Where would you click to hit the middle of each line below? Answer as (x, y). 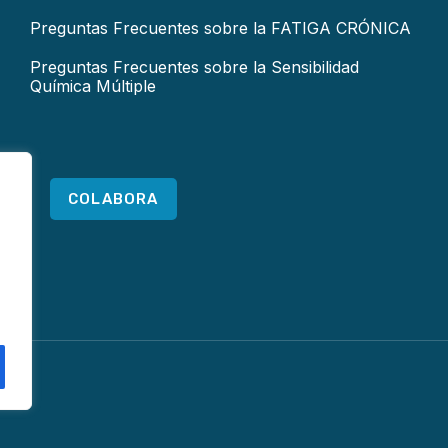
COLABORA (113, 198)
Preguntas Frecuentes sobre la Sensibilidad (194, 67)
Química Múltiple (92, 86)
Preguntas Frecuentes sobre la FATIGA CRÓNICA (220, 28)
